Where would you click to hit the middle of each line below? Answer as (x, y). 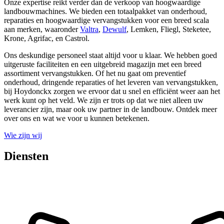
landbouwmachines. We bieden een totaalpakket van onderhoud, (105, 11)
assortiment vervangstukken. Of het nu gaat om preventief (95, 73)
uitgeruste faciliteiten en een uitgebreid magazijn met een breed (103, 64)
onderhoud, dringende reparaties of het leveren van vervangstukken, (111, 82)
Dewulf (114, 29)
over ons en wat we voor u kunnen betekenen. (77, 118)
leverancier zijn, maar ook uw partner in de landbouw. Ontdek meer (110, 109)
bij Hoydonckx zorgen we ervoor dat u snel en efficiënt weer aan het (112, 91)
